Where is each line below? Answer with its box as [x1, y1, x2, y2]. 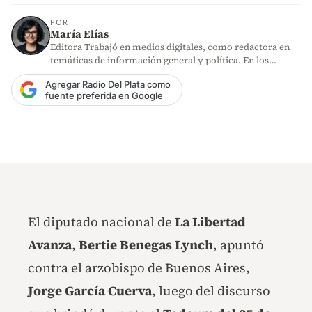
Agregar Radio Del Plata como [45, 79, 171, 91]
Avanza [28, 235, 72, 253]
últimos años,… [50, 67, 116, 80]
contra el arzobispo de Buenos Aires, [28, 258, 250, 276]
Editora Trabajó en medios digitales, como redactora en [50, 40, 290, 54]
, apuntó [213, 235, 264, 253]
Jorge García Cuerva [28, 281, 152, 299]
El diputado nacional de [28, 212, 175, 231]
